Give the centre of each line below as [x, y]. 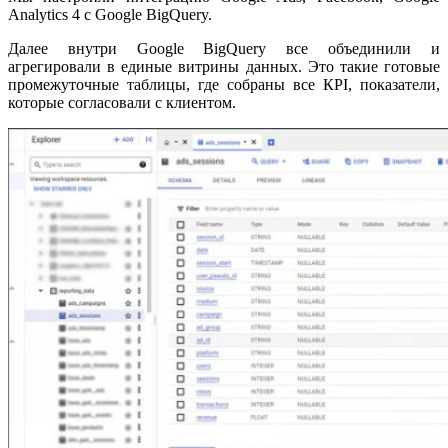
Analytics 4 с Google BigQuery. [110, 14]
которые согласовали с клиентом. [122, 102]
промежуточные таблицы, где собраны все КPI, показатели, [224, 84]
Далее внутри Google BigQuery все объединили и [224, 48]
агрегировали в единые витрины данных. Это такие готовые [224, 66]
